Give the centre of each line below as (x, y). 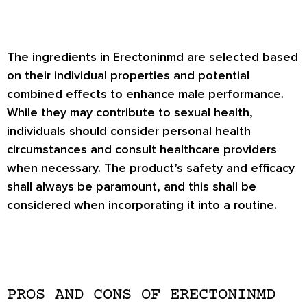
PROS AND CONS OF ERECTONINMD (141, 295)
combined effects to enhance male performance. (145, 94)
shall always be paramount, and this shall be (132, 187)
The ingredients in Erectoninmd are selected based (152, 57)
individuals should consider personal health (129, 131)
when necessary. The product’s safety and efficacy (151, 168)
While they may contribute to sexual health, (130, 113)
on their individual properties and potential (128, 76)
